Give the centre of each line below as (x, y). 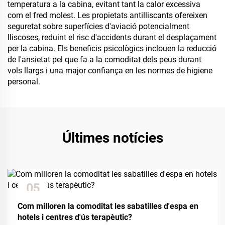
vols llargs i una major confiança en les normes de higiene (110, 71)
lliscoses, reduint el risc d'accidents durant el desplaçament (112, 37)
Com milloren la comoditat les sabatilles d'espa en (108, 206)
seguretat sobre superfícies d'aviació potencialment (98, 26)
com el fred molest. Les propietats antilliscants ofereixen (107, 15)
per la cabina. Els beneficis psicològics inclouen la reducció (112, 48)
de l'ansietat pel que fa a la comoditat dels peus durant (104, 60)
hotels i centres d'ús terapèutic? (75, 217)
